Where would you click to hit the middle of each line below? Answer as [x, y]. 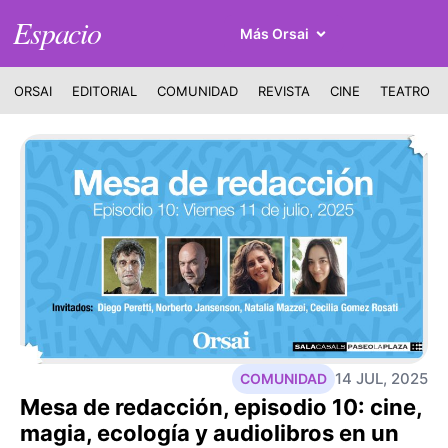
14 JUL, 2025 [381, 378]
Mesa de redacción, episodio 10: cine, [221, 406]
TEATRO [404, 90]
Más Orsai [274, 34]
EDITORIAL [104, 90]
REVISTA [283, 90]
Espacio [57, 31]
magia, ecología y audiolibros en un [209, 432]
